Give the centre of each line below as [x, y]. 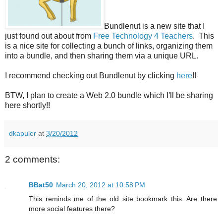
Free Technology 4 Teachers [143, 36]
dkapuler [23, 133]
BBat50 [41, 185]
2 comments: [32, 159]
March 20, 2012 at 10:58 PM [101, 185]
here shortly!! [28, 105]
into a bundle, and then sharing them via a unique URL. [102, 55]
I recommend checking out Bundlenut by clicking [91, 75]
